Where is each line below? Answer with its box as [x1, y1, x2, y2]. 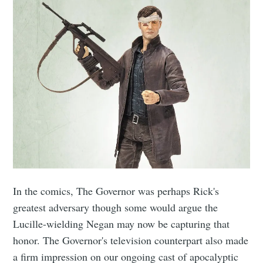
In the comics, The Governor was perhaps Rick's [13, 183, 220, 198]
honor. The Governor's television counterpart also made [13, 232, 249, 247]
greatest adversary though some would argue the [13, 200, 218, 214]
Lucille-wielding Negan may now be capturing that [13, 216, 230, 231]
